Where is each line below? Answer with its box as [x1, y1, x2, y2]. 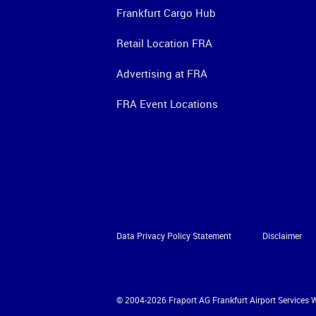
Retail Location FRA [116, 36, 212, 51]
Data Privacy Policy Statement [116, 230, 231, 242]
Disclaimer [262, 230, 302, 242]
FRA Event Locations [116, 97, 218, 111]
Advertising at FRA [116, 66, 207, 81]
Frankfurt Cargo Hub [116, 6, 216, 20]
